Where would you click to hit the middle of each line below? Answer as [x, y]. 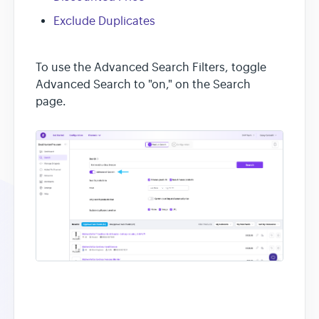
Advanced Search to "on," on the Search [143, 85]
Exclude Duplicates [104, 21]
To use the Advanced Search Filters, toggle [151, 68]
